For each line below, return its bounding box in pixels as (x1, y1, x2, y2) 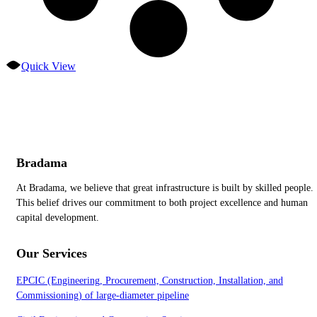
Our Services (16, 246, 87, 260)
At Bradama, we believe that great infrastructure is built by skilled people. (16, 182, 313, 193)
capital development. (16, 212, 99, 223)
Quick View (21, 59, 76, 72)
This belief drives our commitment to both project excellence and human (16, 197, 308, 208)
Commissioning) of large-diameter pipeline (16, 289, 189, 301)
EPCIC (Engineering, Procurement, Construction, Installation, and (16, 275, 283, 286)
